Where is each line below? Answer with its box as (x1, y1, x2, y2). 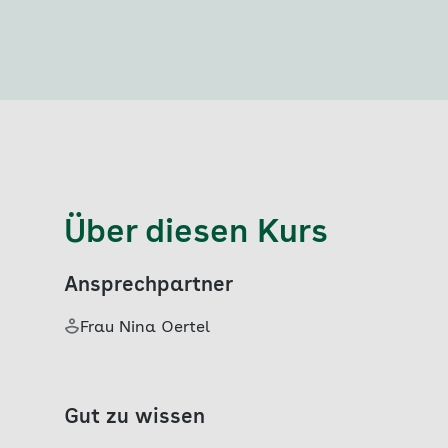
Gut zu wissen (64, 408, 205, 428)
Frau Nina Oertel (80, 320, 210, 336)
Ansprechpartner (64, 276, 233, 296)
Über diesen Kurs (64, 218, 328, 250)
